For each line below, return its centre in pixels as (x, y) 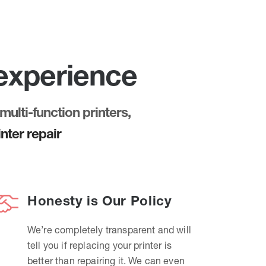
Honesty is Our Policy (100, 201)
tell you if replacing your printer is (99, 245)
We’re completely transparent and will (109, 230)
